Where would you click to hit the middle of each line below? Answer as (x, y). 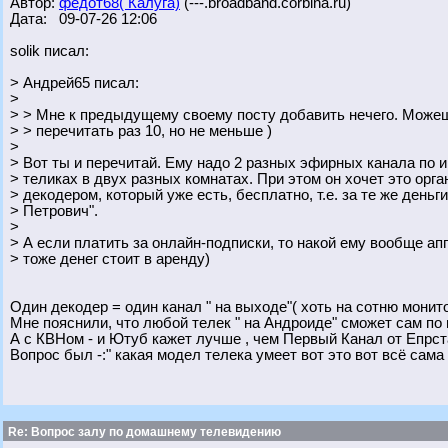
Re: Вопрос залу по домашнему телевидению (143, 432)
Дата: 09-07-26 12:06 (83, 19)
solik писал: (49, 51)
